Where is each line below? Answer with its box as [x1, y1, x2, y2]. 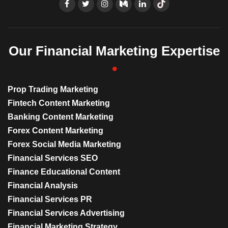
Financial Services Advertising [8, 208, 125, 217]
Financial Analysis [8, 181, 78, 190]
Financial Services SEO [8, 153, 98, 162]
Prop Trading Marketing [8, 84, 98, 94]
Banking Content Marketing [8, 112, 113, 121]
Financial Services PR [8, 194, 92, 204]
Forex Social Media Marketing [8, 139, 121, 149]
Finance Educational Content [8, 167, 120, 176]
